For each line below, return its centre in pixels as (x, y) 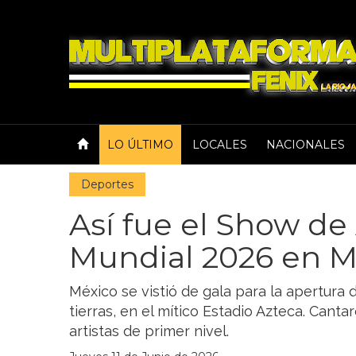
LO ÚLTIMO (140, 145)
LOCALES (220, 145)
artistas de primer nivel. (149, 331)
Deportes (107, 184)
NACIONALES (306, 145)
